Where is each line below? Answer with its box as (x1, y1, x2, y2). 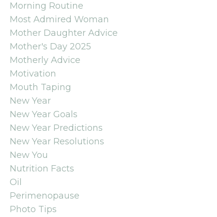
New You (10, 149, 48, 160)
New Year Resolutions (10, 136, 104, 147)
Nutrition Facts (10, 163, 74, 174)
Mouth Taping (10, 81, 71, 93)
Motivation (10, 68, 56, 79)
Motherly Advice (10, 54, 80, 65)
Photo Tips (10, 203, 57, 215)
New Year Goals (10, 108, 77, 120)
